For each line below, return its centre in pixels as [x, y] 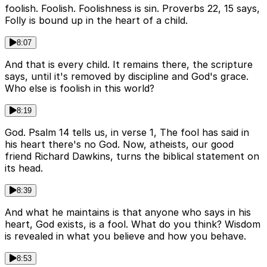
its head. [24, 168]
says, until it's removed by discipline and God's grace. [127, 76]
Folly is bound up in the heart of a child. [96, 20]
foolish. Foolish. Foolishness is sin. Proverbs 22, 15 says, [132, 8]
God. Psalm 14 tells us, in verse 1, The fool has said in [127, 132]
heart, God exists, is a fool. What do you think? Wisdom [133, 224]
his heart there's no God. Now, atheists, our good [119, 144]
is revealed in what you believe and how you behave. [125, 236]
